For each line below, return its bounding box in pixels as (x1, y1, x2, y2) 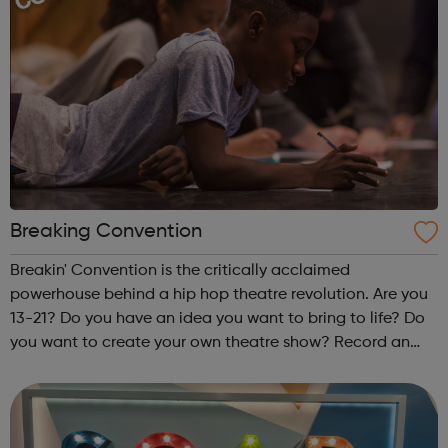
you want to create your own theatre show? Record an (10, 334, 334, 351)
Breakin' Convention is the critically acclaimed (10, 262, 350, 279)
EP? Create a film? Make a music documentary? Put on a (10, 358, 40, 375)
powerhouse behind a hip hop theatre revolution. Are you (10, 286, 373, 303)
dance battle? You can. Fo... (185, 382, 214, 399)
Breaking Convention (10, 221, 202, 242)
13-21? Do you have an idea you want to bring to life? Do (10, 310, 60, 327)
